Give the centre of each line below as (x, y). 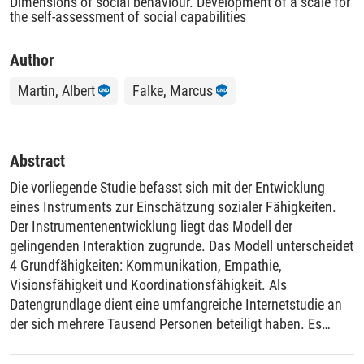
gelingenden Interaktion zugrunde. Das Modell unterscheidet (182, 245)
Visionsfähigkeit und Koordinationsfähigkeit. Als (148, 284)
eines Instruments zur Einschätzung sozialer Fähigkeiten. (173, 206)
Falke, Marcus (172, 90)
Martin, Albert (56, 90)
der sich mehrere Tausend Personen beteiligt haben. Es (166, 323)
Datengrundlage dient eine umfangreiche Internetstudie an (176, 304)
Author (32, 60)
